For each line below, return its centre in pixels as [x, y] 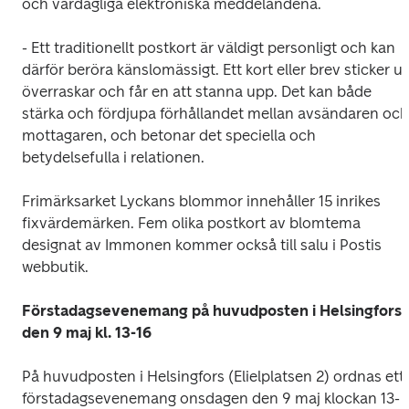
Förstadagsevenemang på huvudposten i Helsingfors [212, 310]
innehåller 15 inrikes [312, 201]
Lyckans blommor [179, 201]
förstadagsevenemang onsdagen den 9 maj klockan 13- [211, 398]
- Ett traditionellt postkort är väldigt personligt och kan [209, 47]
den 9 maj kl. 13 [76, 332]
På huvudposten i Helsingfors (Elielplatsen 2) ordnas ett [213, 376]
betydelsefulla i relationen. [113, 157]
